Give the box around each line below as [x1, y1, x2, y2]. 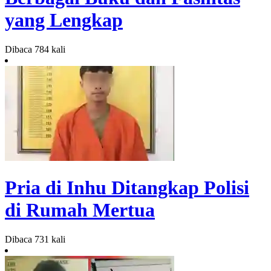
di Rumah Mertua [5, 198, 155, 221]
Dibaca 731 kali [5, 234, 65, 245]
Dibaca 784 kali [5, 44, 65, 55]
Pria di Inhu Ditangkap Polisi [5, 176, 249, 198]
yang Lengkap [5, 8, 123, 31]
